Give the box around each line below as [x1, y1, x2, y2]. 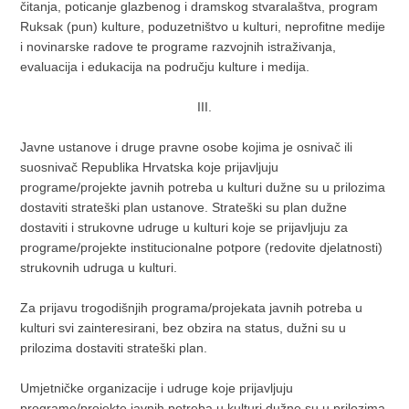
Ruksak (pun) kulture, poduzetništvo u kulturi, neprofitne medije [20, 19, 386, 34]
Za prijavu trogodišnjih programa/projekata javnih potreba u [20, 300, 363, 315]
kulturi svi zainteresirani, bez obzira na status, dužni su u [20, 320, 347, 335]
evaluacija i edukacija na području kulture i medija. [20, 59, 310, 74]
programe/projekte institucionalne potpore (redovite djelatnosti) [20, 240, 383, 255]
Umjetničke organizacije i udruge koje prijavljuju [20, 381, 294, 395]
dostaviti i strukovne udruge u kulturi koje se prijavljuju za [20, 220, 349, 235]
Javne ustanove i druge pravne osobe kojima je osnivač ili [20, 140, 353, 154]
